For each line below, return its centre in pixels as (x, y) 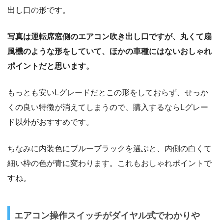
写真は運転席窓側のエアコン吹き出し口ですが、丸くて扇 (110, 37)
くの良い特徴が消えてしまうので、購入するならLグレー (108, 108)
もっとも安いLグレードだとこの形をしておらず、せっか (108, 93)
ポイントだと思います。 (51, 66)
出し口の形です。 (39, 10)
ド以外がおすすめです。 (51, 122)
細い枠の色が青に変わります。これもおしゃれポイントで (110, 164)
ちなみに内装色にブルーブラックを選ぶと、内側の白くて (110, 149)
